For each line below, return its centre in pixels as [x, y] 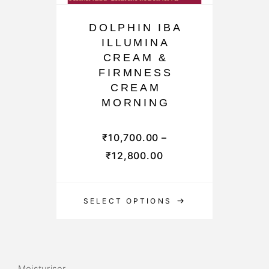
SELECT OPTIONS [128, 201]
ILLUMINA [136, 43]
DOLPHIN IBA [136, 28]
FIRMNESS [136, 73]
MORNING [136, 103]
